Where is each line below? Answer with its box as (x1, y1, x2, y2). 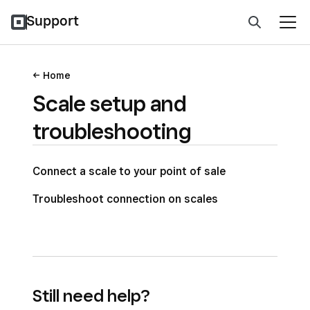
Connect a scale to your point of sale (33, 165, 226, 178)
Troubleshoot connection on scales (33, 192, 218, 206)
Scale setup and (33, 90, 187, 116)
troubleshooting (33, 118, 192, 144)
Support (26, 12, 79, 29)
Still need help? (33, 285, 149, 306)
